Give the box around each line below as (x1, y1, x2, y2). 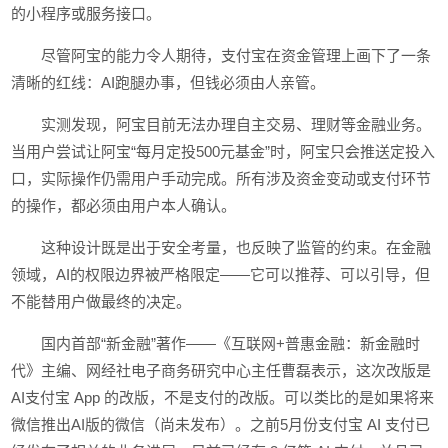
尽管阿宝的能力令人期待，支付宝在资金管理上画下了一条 (41, 47, 432, 64)
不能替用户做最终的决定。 (11, 293, 192, 310)
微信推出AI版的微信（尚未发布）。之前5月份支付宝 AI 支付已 (11, 416, 431, 433)
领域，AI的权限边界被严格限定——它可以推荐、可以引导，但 (11, 266, 431, 283)
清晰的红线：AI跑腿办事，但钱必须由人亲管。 (11, 74, 326, 91)
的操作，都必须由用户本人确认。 (11, 197, 237, 214)
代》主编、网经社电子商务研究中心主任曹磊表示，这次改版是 (11, 362, 432, 379)
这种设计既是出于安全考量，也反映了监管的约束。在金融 (41, 239, 432, 256)
